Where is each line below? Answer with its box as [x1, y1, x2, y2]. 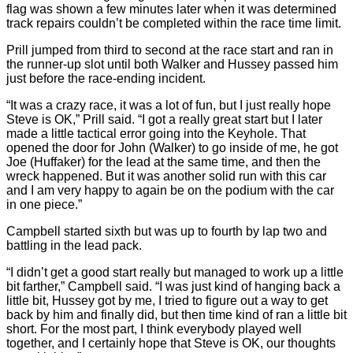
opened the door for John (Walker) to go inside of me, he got [6, 141, 338, 154]
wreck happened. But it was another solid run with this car [6, 169, 326, 183]
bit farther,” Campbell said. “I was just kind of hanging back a [6, 280, 340, 293]
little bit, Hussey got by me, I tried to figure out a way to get [6, 294, 328, 307]
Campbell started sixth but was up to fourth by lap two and [6, 225, 327, 238]
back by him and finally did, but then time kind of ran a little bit [6, 308, 347, 321]
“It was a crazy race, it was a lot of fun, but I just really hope [6, 98, 331, 112]
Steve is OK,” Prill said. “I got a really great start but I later [6, 113, 322, 126]
